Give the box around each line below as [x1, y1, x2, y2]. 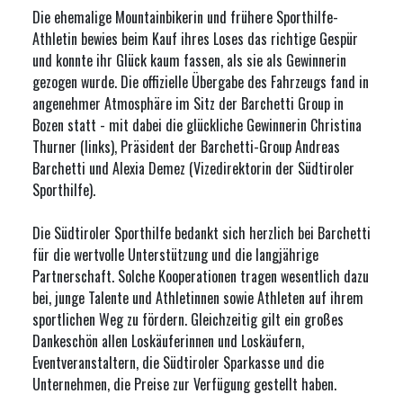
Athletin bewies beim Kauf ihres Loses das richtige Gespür [32, 28, 358, 49]
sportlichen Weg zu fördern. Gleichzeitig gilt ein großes [32, 309, 344, 330]
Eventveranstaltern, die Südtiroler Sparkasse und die [32, 352, 324, 373]
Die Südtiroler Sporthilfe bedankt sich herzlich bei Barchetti [32, 222, 371, 244]
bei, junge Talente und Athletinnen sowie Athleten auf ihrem [32, 287, 363, 309]
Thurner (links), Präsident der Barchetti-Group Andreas [32, 136, 340, 157]
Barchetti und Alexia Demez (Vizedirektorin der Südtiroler [32, 157, 354, 179]
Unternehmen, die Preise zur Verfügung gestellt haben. [32, 373, 336, 395]
